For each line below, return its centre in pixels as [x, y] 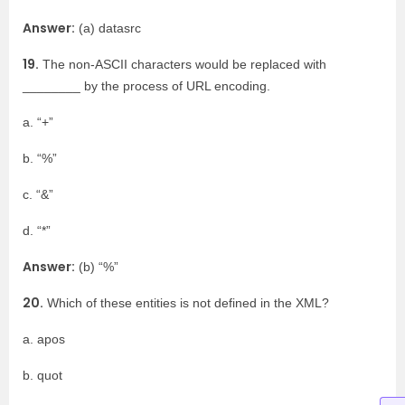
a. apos [44, 339]
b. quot [42, 375]
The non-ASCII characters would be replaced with [183, 64]
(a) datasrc [108, 28]
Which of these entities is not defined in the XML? [186, 303]
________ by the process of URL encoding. [146, 86]
